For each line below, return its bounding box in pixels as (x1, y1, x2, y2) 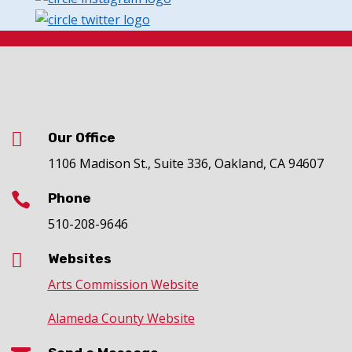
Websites (47, 250, 112, 266)
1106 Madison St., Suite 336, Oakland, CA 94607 (47, 154, 324, 172)
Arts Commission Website (47, 275, 199, 293)
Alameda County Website (47, 309, 195, 327)
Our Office (47, 129, 115, 145)
